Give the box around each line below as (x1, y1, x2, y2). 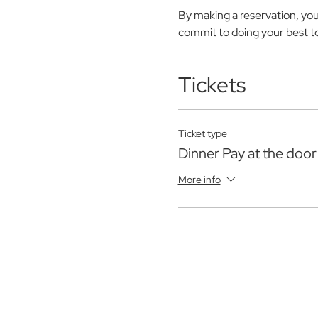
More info (177, 173, 221, 187)
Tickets (177, 70, 246, 99)
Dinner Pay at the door (177, 144, 317, 163)
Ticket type (177, 127, 227, 140)
